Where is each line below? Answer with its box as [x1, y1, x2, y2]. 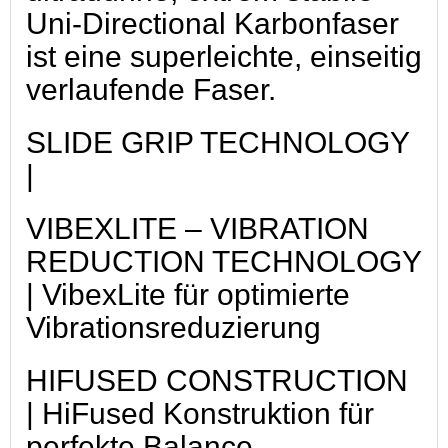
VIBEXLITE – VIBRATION [26, 211, 369, 245]
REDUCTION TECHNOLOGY [26, 244, 421, 278]
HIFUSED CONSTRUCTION [26, 363, 408, 397]
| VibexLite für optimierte [26, 277, 350, 311]
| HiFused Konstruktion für [26, 396, 374, 430]
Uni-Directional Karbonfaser [26, 6, 399, 40]
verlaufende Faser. [26, 72, 276, 106]
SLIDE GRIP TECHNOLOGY [26, 125, 409, 159]
